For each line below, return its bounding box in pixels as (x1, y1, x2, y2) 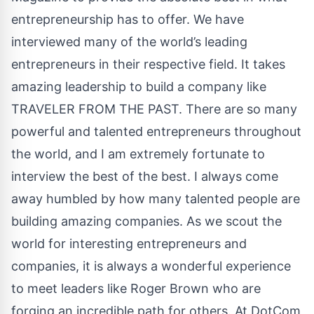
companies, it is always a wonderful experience (11, 258, 291, 273)
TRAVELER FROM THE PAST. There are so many (11, 101, 297, 116)
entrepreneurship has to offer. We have (11, 11, 244, 27)
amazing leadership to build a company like (11, 78, 266, 94)
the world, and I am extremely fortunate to (11, 146, 265, 161)
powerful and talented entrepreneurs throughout (11, 123, 301, 139)
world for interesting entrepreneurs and (11, 235, 247, 251)
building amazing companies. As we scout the (11, 213, 282, 228)
